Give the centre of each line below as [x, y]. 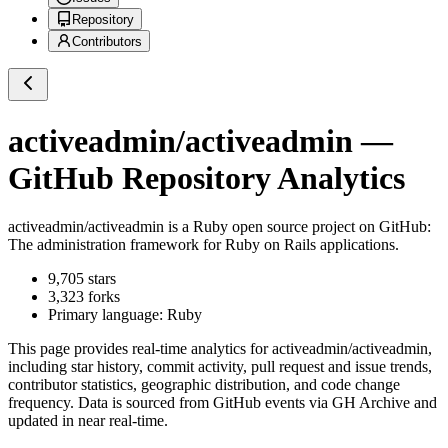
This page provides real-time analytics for [140, 349]
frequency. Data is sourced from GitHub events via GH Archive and [222, 403]
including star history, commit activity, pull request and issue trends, [220, 367]
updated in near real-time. [88, 421]
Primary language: [107, 315]
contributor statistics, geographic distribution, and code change [204, 385]
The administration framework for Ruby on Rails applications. [203, 245]
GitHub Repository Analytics [206, 177]
